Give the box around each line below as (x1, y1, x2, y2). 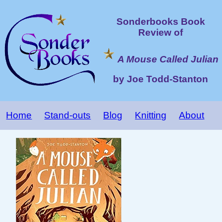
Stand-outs (44, 110, 91, 120)
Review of (138, 27, 183, 38)
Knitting (135, 110, 167, 120)
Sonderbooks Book (116, 16, 205, 27)
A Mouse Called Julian (117, 54, 219, 64)
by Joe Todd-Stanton (113, 74, 208, 85)
